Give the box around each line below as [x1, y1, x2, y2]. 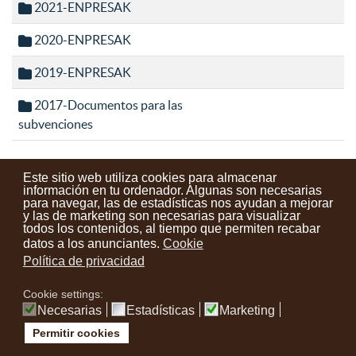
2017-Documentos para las [32, 98, 183, 112]
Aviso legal [220, 220, 273, 233]
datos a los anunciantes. [22, 236, 160, 250]
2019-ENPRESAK [32, 65, 131, 79]
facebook [186, 292, 232, 305]
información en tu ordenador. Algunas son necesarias [22, 183, 322, 197]
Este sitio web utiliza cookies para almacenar [22, 170, 277, 184]
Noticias [288, 220, 331, 233]
